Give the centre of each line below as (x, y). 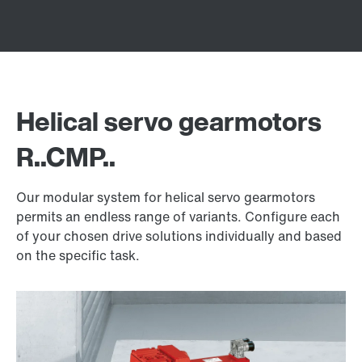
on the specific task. (78, 255)
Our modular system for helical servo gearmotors (166, 197)
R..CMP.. (66, 157)
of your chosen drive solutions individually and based (179, 236)
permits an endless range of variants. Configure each (178, 217)
